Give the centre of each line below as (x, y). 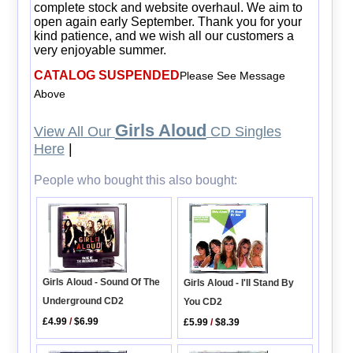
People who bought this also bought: (135, 180)
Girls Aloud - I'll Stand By (239, 282)
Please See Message (232, 75)
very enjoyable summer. (100, 50)
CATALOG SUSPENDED (106, 75)
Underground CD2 (84, 301)
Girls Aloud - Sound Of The (102, 282)
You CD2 (203, 301)
